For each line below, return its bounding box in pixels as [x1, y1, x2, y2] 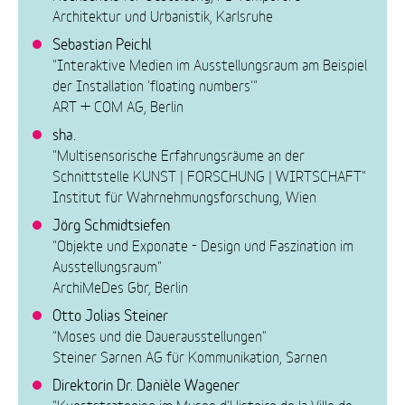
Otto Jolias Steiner [52, 302, 169, 325]
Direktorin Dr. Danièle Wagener [52, 372, 240, 394]
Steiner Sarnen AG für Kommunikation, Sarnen [52, 344, 328, 366]
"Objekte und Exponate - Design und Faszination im [52, 233, 354, 255]
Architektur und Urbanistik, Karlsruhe [52, 4, 274, 25]
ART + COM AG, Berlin [52, 94, 184, 116]
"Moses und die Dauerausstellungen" [52, 324, 268, 345]
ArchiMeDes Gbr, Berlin [52, 275, 189, 297]
